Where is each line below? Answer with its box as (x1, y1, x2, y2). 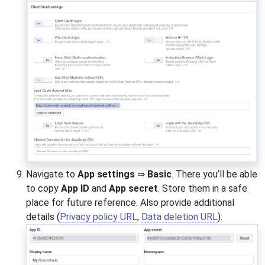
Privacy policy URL (60, 211, 137, 223)
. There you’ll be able (172, 169, 257, 180)
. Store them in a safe (158, 183, 247, 195)
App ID (61, 183, 89, 195)
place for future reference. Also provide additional (26, 197, 234, 209)
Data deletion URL (141, 211, 218, 223)
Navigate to (26, 169, 77, 180)
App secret (109, 183, 158, 195)
